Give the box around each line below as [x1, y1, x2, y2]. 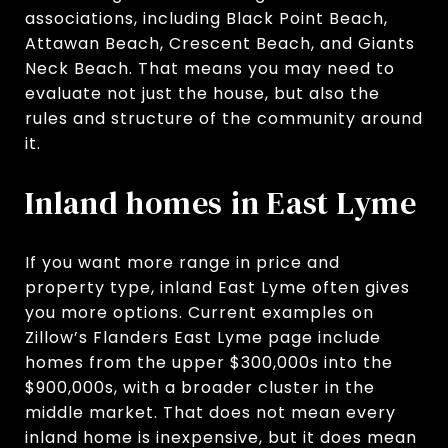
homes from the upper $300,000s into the [25, 350, 393, 374]
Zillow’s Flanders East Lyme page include [25, 325, 381, 349]
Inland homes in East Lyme [25, 180, 417, 225]
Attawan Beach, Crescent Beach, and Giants [25, 31, 415, 55]
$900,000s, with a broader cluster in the [25, 375, 375, 399]
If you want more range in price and [25, 250, 340, 274]
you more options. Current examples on [25, 300, 374, 324]
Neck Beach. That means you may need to [25, 56, 395, 80]
